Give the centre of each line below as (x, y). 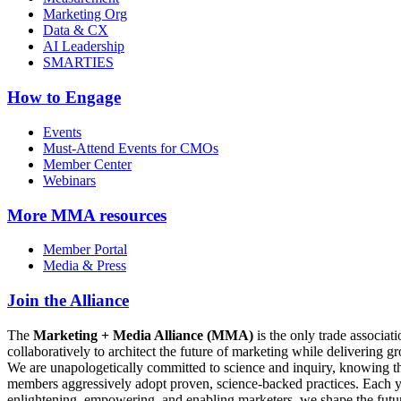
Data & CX (76, 30)
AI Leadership (84, 47)
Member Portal (85, 250)
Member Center (87, 164)
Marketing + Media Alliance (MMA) (143, 335)
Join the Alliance (68, 301)
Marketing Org (85, 14)
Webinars (69, 180)
